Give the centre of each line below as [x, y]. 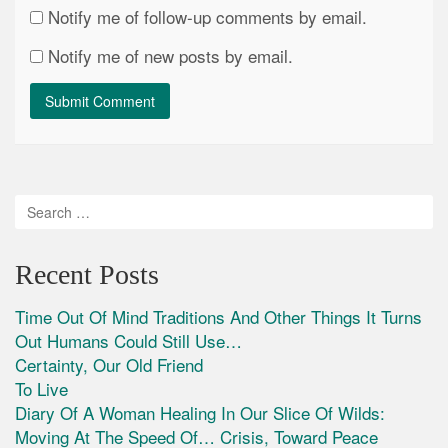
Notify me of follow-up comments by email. [207, 17]
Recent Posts [87, 275]
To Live [41, 389]
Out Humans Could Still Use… [128, 341]
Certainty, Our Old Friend [109, 365]
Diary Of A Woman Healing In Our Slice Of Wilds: [200, 413]
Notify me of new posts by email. [170, 56]
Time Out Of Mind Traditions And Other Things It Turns [218, 317]
